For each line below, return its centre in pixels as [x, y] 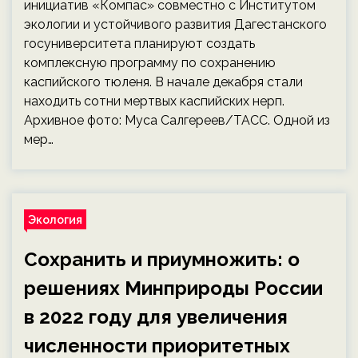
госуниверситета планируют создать [139, 44]
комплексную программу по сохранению [150, 63]
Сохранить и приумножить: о [162, 259]
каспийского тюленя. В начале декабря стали [163, 82]
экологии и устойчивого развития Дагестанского [175, 24]
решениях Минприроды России [173, 288]
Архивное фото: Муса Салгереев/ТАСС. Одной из [177, 120]
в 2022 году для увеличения [156, 317]
